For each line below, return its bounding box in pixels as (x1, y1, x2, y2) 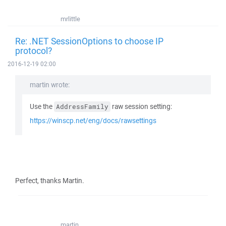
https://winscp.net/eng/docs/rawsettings (30, 116, 156, 125)
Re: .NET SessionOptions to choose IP (15, 35, 163, 47)
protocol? (15, 44, 52, 56)
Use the (30, 102, 54, 111)
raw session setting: (110, 102, 172, 111)
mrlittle (61, 15, 80, 23)
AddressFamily (56, 102, 108, 111)
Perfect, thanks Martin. (15, 176, 84, 185)
